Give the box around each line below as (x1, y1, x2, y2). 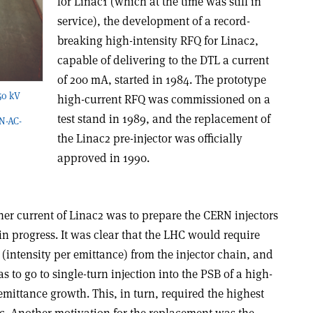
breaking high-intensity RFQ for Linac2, (57, 32, 259, 48)
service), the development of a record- (57, 13, 250, 29)
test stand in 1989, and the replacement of (57, 110, 270, 126)
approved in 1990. (57, 150, 150, 166)
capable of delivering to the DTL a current (57, 52, 269, 68)
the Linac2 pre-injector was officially (57, 130, 242, 146)
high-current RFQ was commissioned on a (57, 91, 270, 107)
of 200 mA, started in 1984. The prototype (57, 71, 266, 87)
